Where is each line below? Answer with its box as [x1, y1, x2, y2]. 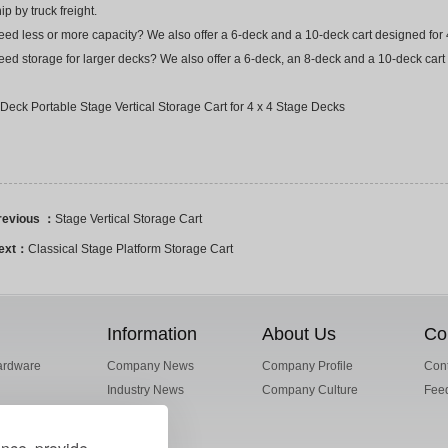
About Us [262, 323, 337, 344]
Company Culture [262, 382, 359, 397]
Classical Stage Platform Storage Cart [28, 241, 233, 256]
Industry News [106, 382, 184, 397]
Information [106, 323, 197, 344]
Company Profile [262, 358, 354, 373]
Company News [106, 358, 194, 373]
